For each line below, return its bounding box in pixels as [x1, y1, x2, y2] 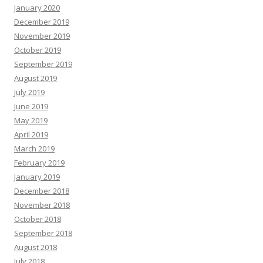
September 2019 [14, 59, 72, 69]
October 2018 [14, 214, 61, 224]
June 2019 [14, 101, 48, 112]
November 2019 [14, 31, 70, 41]
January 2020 [14, 2, 60, 13]
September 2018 [14, 228, 72, 238]
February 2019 [14, 157, 65, 168]
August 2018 [14, 242, 57, 252]
